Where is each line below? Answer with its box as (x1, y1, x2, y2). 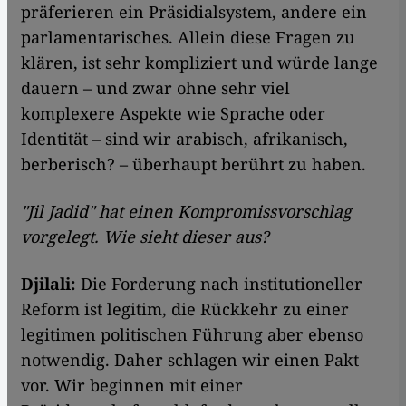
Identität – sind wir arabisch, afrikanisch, (21, 128, 348, 150)
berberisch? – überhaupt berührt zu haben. (21, 153, 366, 176)
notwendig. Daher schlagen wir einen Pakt (21, 349, 359, 372)
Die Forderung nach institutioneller (81, 273, 362, 295)
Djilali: (21, 273, 81, 295)
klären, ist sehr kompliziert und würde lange (21, 52, 378, 74)
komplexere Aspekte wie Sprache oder (21, 102, 325, 125)
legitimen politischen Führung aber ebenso (21, 324, 363, 346)
